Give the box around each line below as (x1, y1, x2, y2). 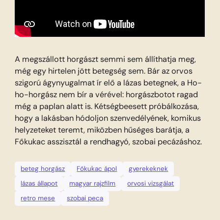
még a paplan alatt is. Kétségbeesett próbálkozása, (15, 101, 199, 112)
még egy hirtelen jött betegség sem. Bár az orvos (15, 66, 193, 77)
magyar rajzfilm (69, 179, 116, 188)
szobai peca (67, 193, 104, 202)
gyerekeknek (129, 164, 168, 173)
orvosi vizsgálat (127, 179, 174, 188)
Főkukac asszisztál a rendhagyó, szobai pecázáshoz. (15, 137, 202, 147)
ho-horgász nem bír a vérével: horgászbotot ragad (15, 89, 198, 100)
